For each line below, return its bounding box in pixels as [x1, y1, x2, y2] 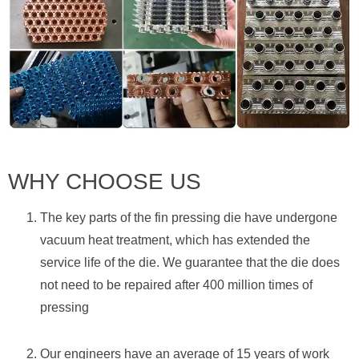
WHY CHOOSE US [8, 169, 201, 195]
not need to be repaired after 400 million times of [40, 278, 313, 292]
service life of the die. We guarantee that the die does [40, 256, 340, 270]
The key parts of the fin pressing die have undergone [40, 211, 337, 225]
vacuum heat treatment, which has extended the [40, 233, 310, 248]
